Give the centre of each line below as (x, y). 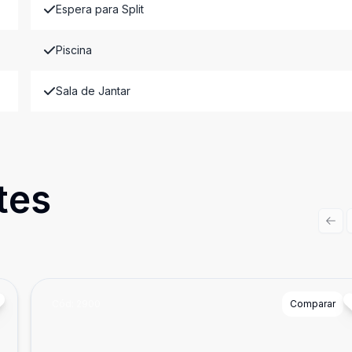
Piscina (73, 50)
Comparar (312, 304)
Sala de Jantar (93, 91)
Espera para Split (99, 9)
